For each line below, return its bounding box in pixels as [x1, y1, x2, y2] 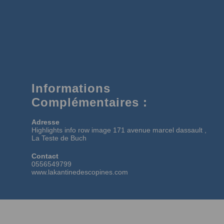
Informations [31, 81, 110, 95]
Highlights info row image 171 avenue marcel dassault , [31, 125, 206, 134]
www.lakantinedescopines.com [31, 167, 128, 176]
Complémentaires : [31, 95, 147, 109]
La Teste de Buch [31, 133, 86, 142]
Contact [31, 151, 58, 160]
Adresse [31, 117, 59, 126]
